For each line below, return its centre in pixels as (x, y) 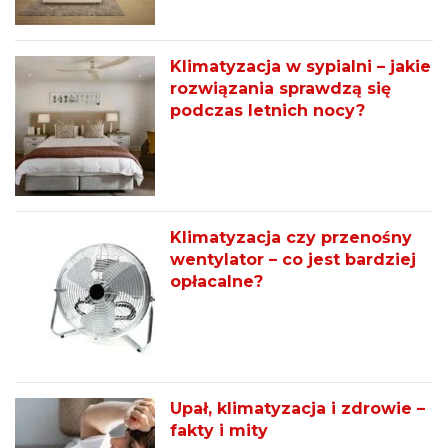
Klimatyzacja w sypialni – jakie (300, 67)
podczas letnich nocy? (267, 111)
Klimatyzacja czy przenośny (291, 238)
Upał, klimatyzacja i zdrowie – (297, 409)
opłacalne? (216, 282)
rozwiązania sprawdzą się (280, 89)
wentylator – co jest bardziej (293, 260)
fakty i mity (219, 431)
